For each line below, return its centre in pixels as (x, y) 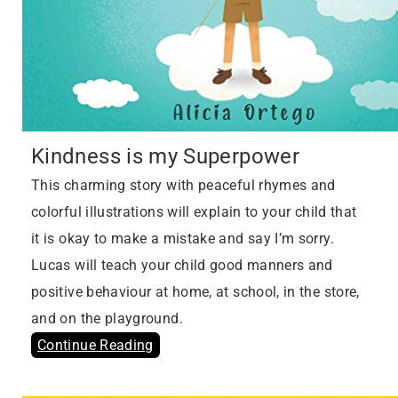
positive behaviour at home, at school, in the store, (195, 292)
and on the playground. (107, 319)
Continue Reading (96, 346)
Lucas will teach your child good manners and (182, 266)
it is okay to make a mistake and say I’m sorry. (183, 239)
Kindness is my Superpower (165, 156)
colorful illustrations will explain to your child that (194, 212)
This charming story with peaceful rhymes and (183, 186)
